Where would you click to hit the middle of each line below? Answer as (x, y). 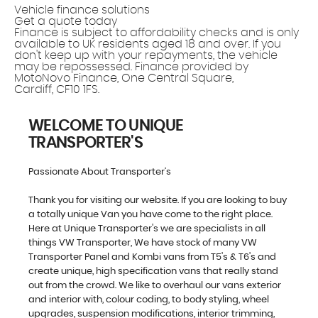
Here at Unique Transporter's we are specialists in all (147, 229)
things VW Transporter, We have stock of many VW (143, 243)
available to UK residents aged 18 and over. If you (148, 44)
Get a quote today (66, 21)
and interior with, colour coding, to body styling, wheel (149, 300)
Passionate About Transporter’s (100, 172)
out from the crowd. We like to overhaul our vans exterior (155, 285)
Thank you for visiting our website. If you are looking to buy (158, 200)
